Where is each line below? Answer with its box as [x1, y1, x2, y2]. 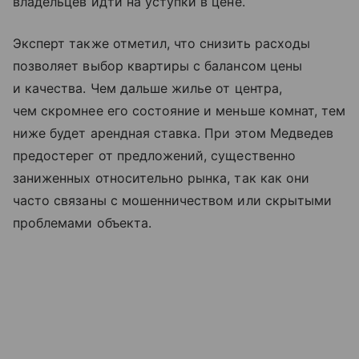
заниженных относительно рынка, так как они [13, 170, 310, 187]
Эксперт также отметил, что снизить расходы [13, 35, 311, 52]
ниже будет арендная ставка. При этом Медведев [13, 125, 334, 142]
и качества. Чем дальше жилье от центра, [13, 80, 282, 97]
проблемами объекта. [13, 215, 151, 232]
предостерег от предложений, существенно [13, 147, 296, 164]
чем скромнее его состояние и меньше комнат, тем [13, 103, 346, 119]
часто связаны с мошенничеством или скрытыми [13, 192, 333, 209]
